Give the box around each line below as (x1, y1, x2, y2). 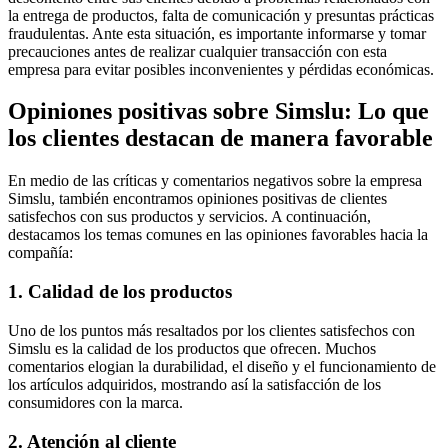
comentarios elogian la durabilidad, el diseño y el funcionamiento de (8, 357, 436, 375)
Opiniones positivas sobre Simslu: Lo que (8, 98, 429, 125)
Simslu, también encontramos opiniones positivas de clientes (8, 190, 387, 208)
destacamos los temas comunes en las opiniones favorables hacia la (8, 226, 428, 244)
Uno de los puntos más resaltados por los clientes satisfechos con (8, 321, 415, 339)
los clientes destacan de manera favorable (8, 125, 433, 152)
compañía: (8, 244, 73, 262)
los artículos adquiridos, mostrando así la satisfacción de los (8, 375, 381, 393)
